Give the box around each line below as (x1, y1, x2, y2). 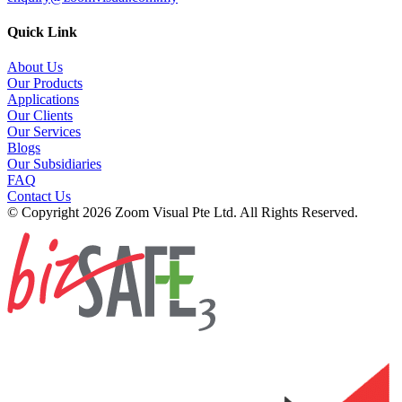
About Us (7, 59, 63, 75)
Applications (7, 92, 79, 108)
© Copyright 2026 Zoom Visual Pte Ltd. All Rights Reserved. (7, 205, 358, 221)
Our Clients (7, 108, 73, 124)
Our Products (7, 75, 83, 92)
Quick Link (7, 24, 77, 40)
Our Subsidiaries (7, 156, 101, 172)
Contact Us (7, 188, 71, 205)
